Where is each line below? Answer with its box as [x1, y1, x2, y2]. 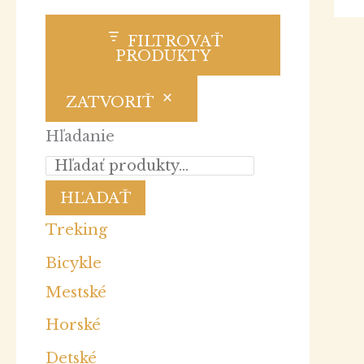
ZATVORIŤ [66, 93, 154, 111]
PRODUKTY [115, 47, 211, 65]
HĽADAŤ [60, 188, 131, 207]
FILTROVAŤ [127, 32, 223, 50]
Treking [45, 221, 107, 240]
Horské [45, 316, 101, 335]
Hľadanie [45, 128, 115, 145]
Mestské [45, 283, 106, 301]
